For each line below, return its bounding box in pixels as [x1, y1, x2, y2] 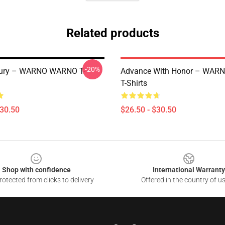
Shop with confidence [2, 166, 71, 174]
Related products [66, 26, 159, 40]
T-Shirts [121, 78, 147, 88]
